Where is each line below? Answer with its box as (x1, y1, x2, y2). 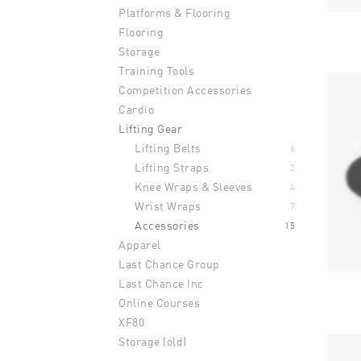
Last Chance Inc (118, 276, 204, 290)
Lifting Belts (135, 141, 201, 155)
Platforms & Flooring (118, 6, 230, 19)
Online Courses (118, 296, 200, 309)
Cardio (118, 102, 154, 116)
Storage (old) (118, 334, 187, 348)
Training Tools (118, 64, 194, 77)
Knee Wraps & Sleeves (135, 180, 252, 193)
